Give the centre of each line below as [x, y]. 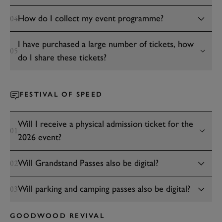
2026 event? [40, 137]
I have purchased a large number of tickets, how [106, 44]
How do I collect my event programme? [91, 18]
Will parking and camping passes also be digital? [104, 189]
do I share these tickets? [62, 57]
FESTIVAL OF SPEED [61, 94]
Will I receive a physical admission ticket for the [106, 124]
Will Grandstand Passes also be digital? [88, 163]
